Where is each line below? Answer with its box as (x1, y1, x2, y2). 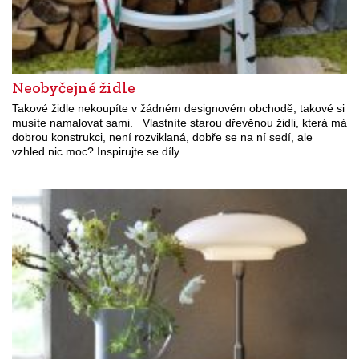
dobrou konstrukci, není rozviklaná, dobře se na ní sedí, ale (12, 130, 313, 143)
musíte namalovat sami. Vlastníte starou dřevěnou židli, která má (12, 115, 347, 129)
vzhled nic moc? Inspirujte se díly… (12, 144, 191, 158)
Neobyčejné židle (12, 77, 135, 97)
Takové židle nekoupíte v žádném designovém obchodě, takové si (12, 101, 345, 115)
